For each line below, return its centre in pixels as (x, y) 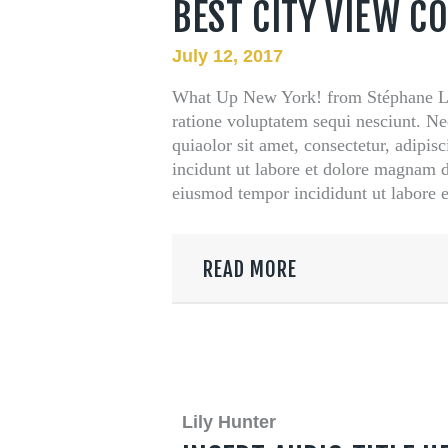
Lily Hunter (228, 421)
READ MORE (249, 268)
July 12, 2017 (227, 55)
